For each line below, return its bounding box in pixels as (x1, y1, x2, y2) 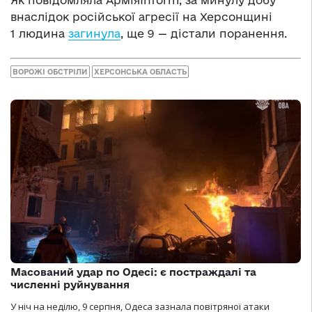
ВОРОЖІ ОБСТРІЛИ (13, 68, 88, 77)
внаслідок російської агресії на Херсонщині (10, 10, 272, 23)
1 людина (10, 26, 68, 40)
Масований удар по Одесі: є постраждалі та (10, 266, 256, 279)
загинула (68, 26, 120, 40)
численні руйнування (10, 279, 130, 291)
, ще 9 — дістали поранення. (120, 26, 287, 40)
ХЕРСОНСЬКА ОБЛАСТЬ (94, 68, 187, 77)
